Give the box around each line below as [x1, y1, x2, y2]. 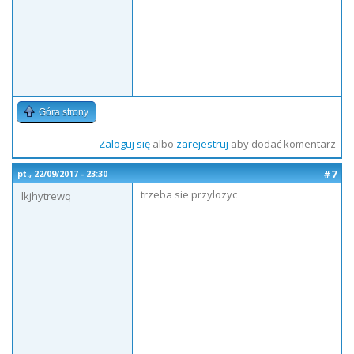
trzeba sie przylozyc [141, 187, 237, 201]
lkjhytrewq [21, 189, 71, 203]
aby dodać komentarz [228, 137, 336, 151]
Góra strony [39, 107, 88, 118]
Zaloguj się [98, 137, 150, 151]
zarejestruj [175, 137, 228, 151]
